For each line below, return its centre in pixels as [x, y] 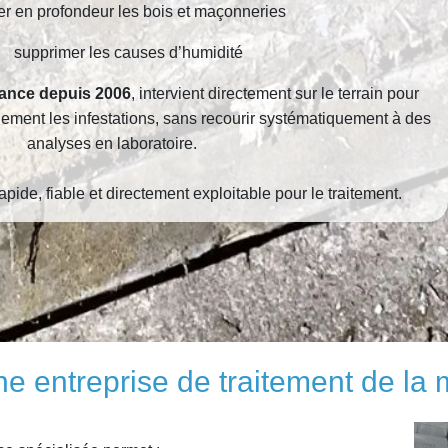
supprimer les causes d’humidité [128, 52]
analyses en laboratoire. [112, 143]
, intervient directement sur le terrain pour [275, 93]
